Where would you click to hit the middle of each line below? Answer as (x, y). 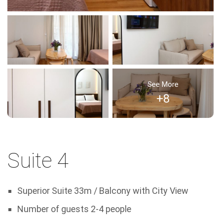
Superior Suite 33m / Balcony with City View (103, 191)
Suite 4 (38, 161)
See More (163, 84)
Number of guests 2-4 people (74, 209)
